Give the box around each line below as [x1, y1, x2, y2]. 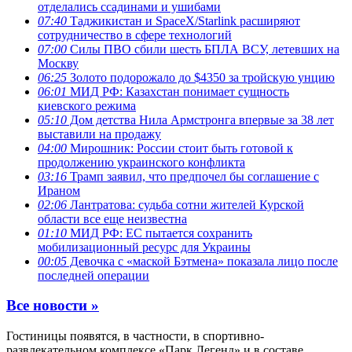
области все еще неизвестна [38, 211, 187, 225]
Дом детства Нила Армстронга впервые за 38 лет [67, 112, 334, 126]
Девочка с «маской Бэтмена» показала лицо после [67, 254, 338, 268]
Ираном [38, 183, 80, 197]
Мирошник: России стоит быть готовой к [67, 141, 293, 155]
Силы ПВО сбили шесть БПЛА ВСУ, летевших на [67, 42, 339, 56]
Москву [38, 56, 79, 70]
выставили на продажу [38, 126, 161, 141]
